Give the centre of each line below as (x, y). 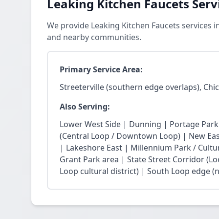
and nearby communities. (94, 37)
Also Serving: (85, 107)
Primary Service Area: (101, 69)
